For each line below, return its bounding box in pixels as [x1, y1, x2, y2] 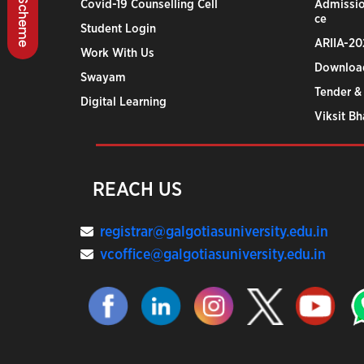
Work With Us [80, 47, 154, 59]
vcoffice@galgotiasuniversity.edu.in [100, 248, 326, 262]
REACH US [93, 180, 182, 200]
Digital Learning [80, 96, 167, 108]
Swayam [80, 71, 126, 84]
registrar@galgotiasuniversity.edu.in [100, 225, 328, 240]
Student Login [80, 23, 156, 35]
